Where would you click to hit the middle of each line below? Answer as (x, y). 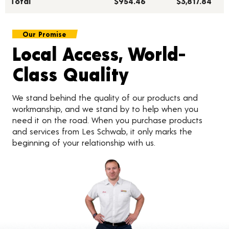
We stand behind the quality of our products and (105, 98)
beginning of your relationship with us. (84, 143)
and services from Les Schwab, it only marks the (102, 131)
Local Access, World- (99, 54)
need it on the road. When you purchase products (107, 120)
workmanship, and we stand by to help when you (105, 109)
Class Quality (71, 74)
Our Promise (44, 34)
